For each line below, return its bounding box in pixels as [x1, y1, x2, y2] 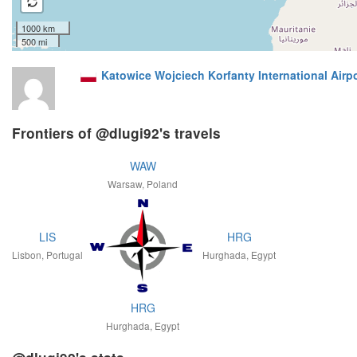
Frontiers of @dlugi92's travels [12, 124, 221, 143]
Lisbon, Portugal [12, 248, 83, 262]
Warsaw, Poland [108, 177, 178, 191]
